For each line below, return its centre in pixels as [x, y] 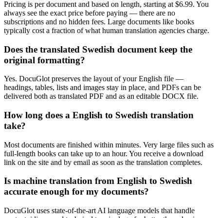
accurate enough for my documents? [76, 192]
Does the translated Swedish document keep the [98, 49]
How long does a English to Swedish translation [99, 115]
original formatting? [45, 60]
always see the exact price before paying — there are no [90, 13]
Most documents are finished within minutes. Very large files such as [109, 145]
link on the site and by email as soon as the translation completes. [103, 162]
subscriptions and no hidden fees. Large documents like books [99, 21]
